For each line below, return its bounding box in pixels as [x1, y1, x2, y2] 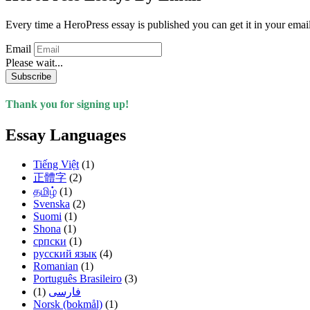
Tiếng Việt [33, 158, 79, 170]
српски [33, 235, 66, 247]
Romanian [33, 259, 78, 272]
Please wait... [6, 57, 63, 69]
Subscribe [11, 71, 51, 82]
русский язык [33, 247, 97, 259]
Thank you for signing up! [6, 98, 129, 111]
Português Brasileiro [33, 272, 122, 284]
